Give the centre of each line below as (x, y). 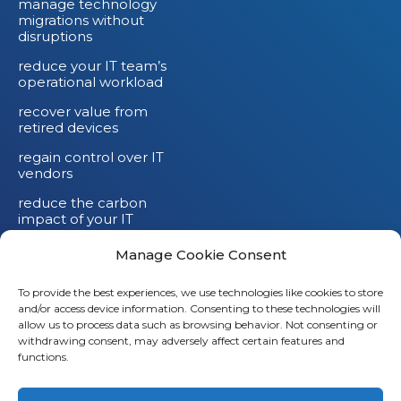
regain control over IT (91, 158)
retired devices (68, 128)
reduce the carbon (82, 203)
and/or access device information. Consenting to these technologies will (199, 308)
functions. (43, 357)
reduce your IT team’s (92, 66)
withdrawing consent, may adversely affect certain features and (181, 341)
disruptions (55, 37)
